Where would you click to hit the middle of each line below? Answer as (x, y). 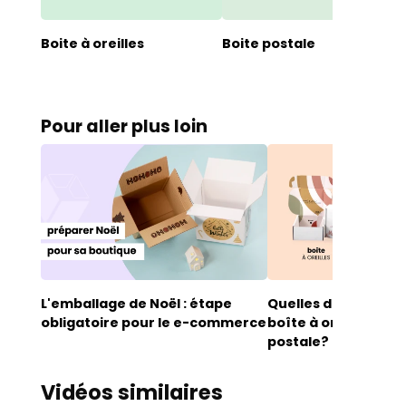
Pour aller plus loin (129, 126)
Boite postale (268, 43)
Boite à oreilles (92, 43)
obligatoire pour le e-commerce (153, 323)
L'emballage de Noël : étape (136, 304)
